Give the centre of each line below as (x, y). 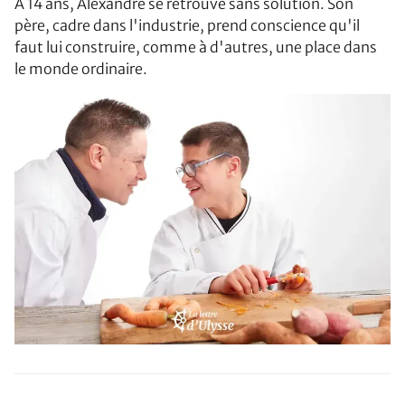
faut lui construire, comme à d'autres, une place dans (196, 47)
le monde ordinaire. (81, 68)
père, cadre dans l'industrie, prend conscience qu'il (187, 25)
